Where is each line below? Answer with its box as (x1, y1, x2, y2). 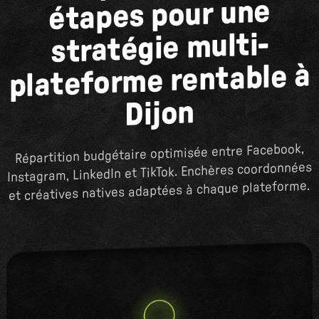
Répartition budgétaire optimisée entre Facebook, (14, 142, 304, 167)
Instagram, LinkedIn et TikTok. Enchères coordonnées (6, 160, 312, 185)
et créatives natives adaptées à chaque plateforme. (9, 179, 310, 204)
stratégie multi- (51, 28, 268, 69)
